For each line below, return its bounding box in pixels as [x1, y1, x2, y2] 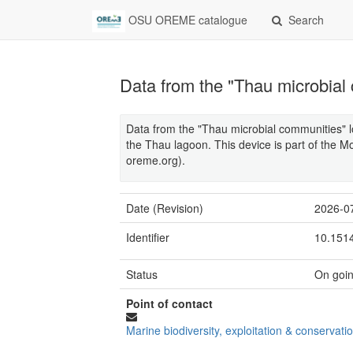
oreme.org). [126, 152, 185, 168]
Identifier [126, 229, 169, 245]
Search [288, 12, 325, 28]
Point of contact [126, 295, 213, 311]
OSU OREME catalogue [125, 12, 248, 28]
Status [126, 266, 158, 282]
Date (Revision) [126, 200, 203, 216]
